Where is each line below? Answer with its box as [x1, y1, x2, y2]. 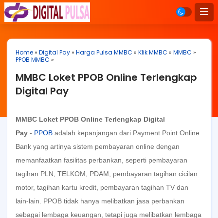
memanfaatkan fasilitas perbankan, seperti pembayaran [16, 156, 187, 164]
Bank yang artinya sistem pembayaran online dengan [16, 143, 180, 150]
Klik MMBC [138, 48, 167, 56]
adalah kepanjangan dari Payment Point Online [53, 129, 200, 137]
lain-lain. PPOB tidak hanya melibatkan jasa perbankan [16, 197, 184, 205]
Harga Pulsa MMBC [76, 48, 132, 56]
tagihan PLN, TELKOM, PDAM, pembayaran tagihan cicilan [16, 170, 198, 178]
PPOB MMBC [16, 55, 50, 64]
